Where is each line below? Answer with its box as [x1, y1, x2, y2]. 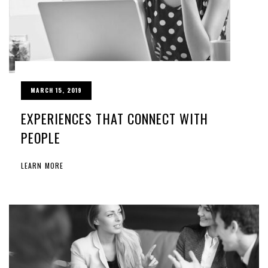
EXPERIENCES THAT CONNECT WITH [21, 109, 209, 129]
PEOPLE [21, 128, 61, 148]
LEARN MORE [21, 160, 64, 171]
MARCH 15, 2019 [31, 86, 82, 95]
